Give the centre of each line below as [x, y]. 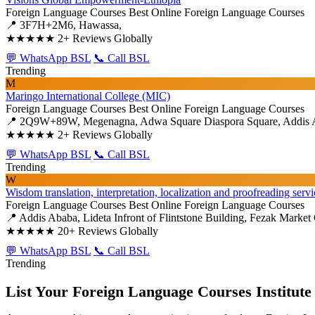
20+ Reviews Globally [108, 231]
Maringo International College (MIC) [88, 96]
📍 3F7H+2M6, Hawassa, [64, 25]
